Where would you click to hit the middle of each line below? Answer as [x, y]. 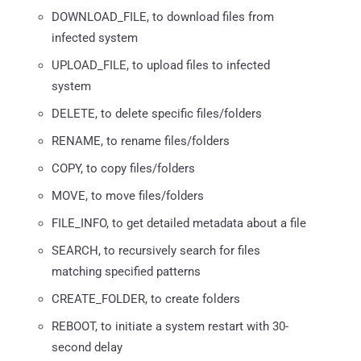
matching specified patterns [126, 271]
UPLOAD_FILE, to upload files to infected [161, 65]
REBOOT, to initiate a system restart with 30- [170, 326]
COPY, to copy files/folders [123, 168]
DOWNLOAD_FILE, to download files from [163, 17]
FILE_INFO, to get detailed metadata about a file [179, 223]
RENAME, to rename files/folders [141, 141]
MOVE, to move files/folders [128, 195]
